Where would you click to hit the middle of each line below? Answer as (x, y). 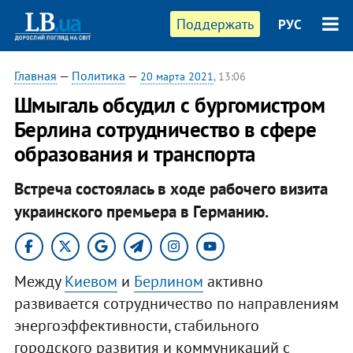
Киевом (91, 281)
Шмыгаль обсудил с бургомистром (169, 105)
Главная (35, 76)
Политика (98, 76)
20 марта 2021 (176, 76)
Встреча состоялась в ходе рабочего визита (171, 188)
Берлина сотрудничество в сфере (165, 129)
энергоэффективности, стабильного (136, 325)
